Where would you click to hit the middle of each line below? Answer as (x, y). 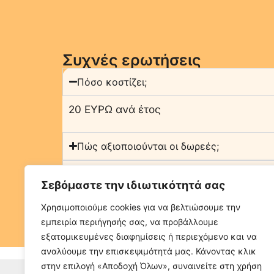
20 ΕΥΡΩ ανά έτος (115, 109)
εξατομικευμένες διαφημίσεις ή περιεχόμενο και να (149, 236)
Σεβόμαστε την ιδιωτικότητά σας (133, 185)
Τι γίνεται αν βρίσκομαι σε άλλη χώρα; (167, 202)
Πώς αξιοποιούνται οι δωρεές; (148, 146)
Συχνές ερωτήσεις (132, 60)
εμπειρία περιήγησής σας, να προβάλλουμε (130, 222)
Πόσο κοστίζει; (112, 82)
